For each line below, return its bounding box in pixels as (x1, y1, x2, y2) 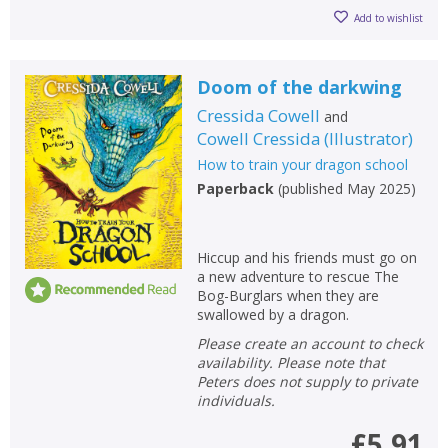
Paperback (196, 179, 274, 198)
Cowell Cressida (196, 127, 320, 150)
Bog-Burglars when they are (196, 286, 379, 305)
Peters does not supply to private (196, 372, 418, 391)
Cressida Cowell (196, 104, 320, 127)
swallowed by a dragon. (196, 305, 349, 324)
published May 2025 (281, 179, 411, 198)
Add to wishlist (354, 10, 423, 25)
